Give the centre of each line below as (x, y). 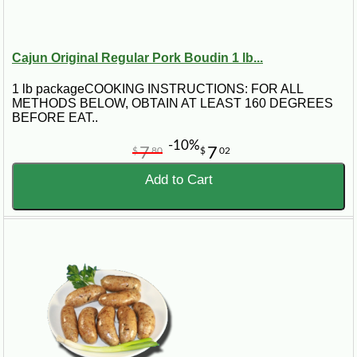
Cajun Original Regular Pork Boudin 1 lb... (137, 57)
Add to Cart (178, 180)
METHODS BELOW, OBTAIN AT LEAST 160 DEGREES (173, 104)
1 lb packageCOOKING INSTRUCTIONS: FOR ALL (157, 89)
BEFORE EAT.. (55, 118)
